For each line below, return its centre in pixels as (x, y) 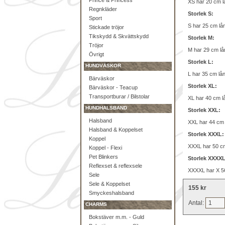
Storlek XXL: (204, 110)
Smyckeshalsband (111, 193)
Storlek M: (201, 38)
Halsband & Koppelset (116, 130)
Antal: (197, 203)
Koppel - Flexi (105, 148)
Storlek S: (201, 14)
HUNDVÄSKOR (103, 66)
